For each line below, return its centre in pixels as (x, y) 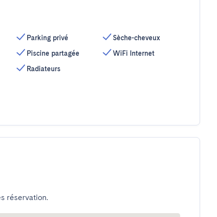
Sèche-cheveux (137, 38)
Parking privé (47, 38)
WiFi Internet (134, 53)
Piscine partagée (53, 53)
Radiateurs (43, 69)
